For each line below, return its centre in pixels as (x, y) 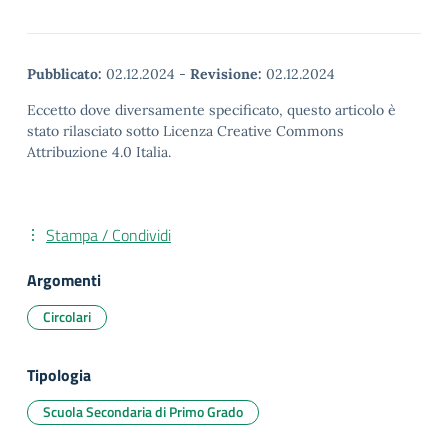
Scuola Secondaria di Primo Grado (143, 411)
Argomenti (64, 280)
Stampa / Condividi (108, 235)
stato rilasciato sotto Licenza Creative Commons (185, 131)
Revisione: (226, 74)
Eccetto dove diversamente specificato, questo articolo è (211, 110)
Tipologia (59, 375)
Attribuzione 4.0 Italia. (99, 152)
